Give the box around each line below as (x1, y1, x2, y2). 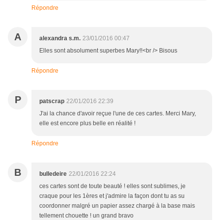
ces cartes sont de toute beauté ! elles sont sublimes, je (39, 183, 186, 190)
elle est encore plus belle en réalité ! (39, 120, 136, 127)
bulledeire (39, 170, 67, 178)
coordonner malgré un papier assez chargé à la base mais (39, 202, 195, 210)
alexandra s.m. (39, 35, 81, 42)
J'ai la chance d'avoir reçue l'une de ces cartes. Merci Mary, (39, 110, 196, 117)
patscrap (39, 98, 64, 105)
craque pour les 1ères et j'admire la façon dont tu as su (39, 192, 185, 200)
